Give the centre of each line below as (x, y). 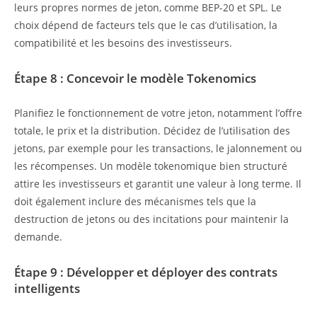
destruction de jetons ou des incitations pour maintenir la (151, 219)
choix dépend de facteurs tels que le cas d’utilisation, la (146, 25)
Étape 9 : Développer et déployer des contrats (146, 272)
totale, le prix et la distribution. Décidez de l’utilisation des (152, 131)
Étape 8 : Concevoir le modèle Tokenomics (135, 78)
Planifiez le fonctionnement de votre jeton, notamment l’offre (158, 113)
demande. (38, 237)
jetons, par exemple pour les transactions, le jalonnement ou (158, 149)
